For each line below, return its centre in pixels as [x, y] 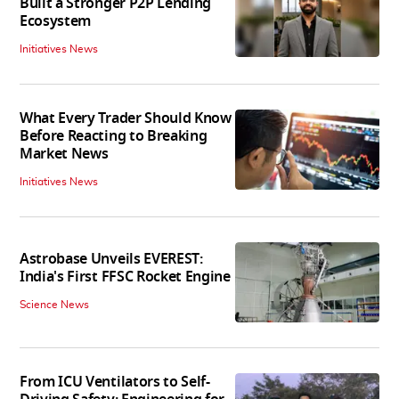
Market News [64, 154]
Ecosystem [56, 21]
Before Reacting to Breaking [114, 136]
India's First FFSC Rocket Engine [125, 277]
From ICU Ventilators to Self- [115, 383]
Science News [54, 304]
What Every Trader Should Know [126, 118]
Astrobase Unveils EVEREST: [111, 259]
